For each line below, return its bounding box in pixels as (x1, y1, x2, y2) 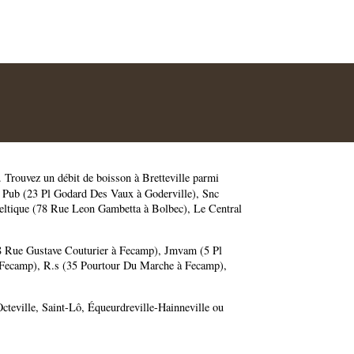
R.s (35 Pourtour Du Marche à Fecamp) (43, 257, 224, 273)
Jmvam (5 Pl (164, 242, 222, 258)
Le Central (194, 201, 242, 217)
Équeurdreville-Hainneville (88, 299, 209, 315)
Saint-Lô (42, 299, 81, 315)
